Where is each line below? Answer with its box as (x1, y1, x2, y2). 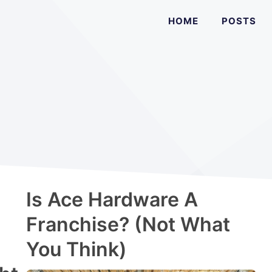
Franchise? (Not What (26, 212, 230, 236)
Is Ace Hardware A (26, 188, 198, 211)
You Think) (26, 237, 127, 261)
